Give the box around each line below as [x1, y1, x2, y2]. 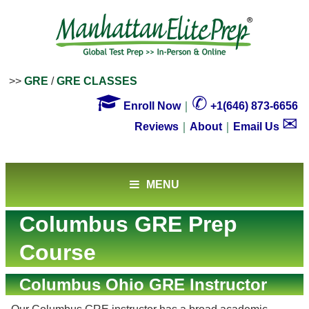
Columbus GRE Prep [19, 212, 237, 237]
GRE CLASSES [57, 75, 137, 87]
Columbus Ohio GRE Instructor [19, 275, 267, 294]
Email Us [233, 121, 282, 132]
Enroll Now [121, 100, 181, 112]
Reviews [134, 121, 179, 132]
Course [19, 240, 96, 265]
